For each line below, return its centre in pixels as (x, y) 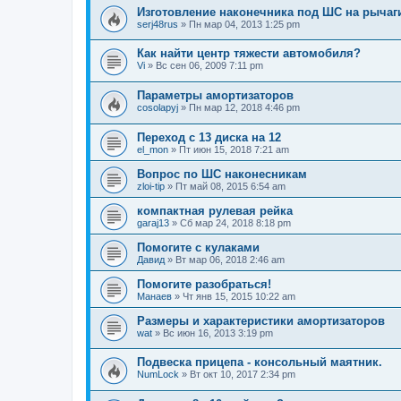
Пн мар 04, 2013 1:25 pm (244, 24)
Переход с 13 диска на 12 (209, 137)
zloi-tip (151, 186)
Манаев (154, 296)
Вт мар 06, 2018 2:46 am (230, 259)
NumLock (158, 375)
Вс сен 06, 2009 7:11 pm (209, 66)
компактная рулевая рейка (215, 210)
